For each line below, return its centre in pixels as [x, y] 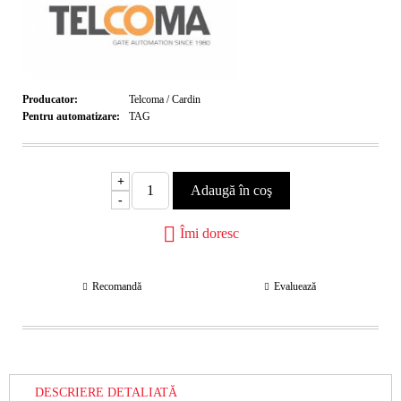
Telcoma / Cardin [165, 100]
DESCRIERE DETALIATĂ [106, 392]
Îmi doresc [209, 233]
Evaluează [294, 287]
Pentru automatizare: [71, 117]
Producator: [50, 100]
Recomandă [116, 287]
